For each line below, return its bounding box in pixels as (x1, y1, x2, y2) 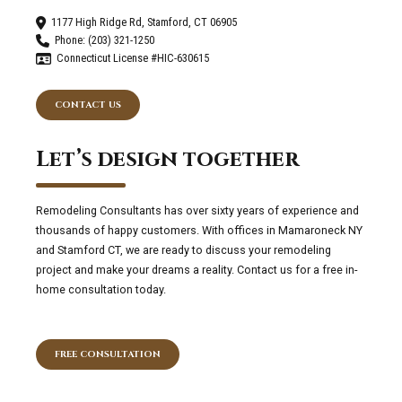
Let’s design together (36, 144, 299, 174)
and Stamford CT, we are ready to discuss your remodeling (36, 243, 331, 258)
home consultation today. (36, 283, 166, 297)
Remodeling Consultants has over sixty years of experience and (36, 204, 359, 218)
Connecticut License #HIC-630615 (57, 51, 210, 66)
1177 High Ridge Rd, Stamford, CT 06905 (51, 15, 238, 30)
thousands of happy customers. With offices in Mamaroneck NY (36, 223, 363, 238)
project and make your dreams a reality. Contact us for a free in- (36, 263, 357, 277)
